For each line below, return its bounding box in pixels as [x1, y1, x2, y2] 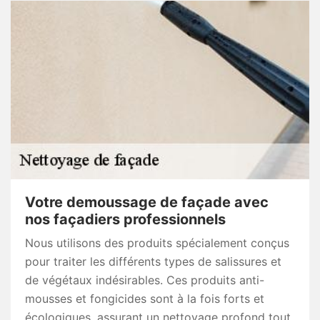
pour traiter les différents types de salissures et [25, 254, 281, 269]
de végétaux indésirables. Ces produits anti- [25, 273, 264, 288]
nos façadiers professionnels [25, 211, 226, 229]
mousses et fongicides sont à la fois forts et [25, 291, 264, 306]
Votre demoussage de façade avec [25, 194, 269, 211]
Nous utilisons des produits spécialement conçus [25, 236, 289, 251]
